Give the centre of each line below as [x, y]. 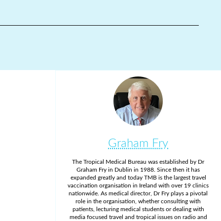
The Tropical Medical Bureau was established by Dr [138, 162]
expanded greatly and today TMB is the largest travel [138, 178]
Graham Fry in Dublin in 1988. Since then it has [138, 170]
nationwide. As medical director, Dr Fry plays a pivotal [138, 194]
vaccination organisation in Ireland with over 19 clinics [138, 186]
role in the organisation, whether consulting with [138, 202]
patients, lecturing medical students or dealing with [138, 209]
